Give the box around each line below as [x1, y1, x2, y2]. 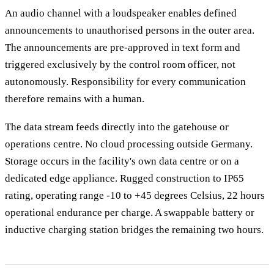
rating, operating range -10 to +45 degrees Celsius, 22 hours [5, 190, 265, 202]
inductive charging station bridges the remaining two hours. [5, 224, 264, 236]
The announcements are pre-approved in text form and [5, 41, 240, 53]
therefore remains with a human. [5, 92, 144, 105]
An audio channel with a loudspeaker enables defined [5, 7, 237, 19]
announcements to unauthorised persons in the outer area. [5, 24, 254, 36]
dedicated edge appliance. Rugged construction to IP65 [5, 172, 244, 185]
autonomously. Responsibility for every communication [5, 75, 246, 87]
